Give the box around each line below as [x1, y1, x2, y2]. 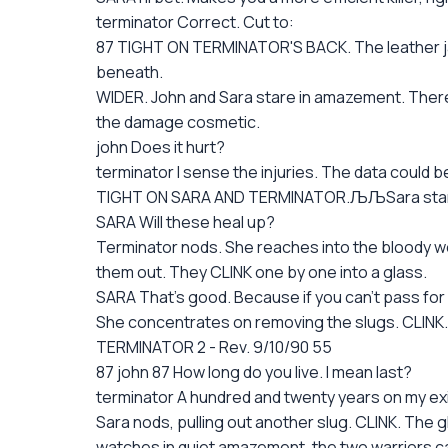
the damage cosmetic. [96, 111, 260, 133]
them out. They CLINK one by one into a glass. [96, 261, 427, 283]
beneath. [96, 61, 163, 83]
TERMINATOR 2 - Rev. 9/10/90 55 [96, 336, 332, 358]
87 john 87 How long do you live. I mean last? [96, 361, 412, 383]
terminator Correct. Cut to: [96, 11, 294, 33]
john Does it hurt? [96, 136, 225, 158]
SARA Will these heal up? [96, 211, 275, 233]
